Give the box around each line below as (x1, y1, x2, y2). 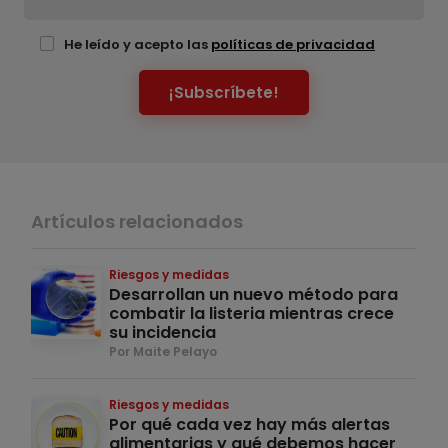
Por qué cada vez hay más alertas (109, 413, 390, 437)
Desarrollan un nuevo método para (109, 283, 398, 307)
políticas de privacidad (211, 35, 375, 55)
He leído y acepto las (64, 35, 211, 55)
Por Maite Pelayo (109, 343, 217, 361)
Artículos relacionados (31, 209, 243, 235)
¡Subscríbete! (169, 81, 279, 103)
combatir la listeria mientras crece (109, 302, 394, 326)
